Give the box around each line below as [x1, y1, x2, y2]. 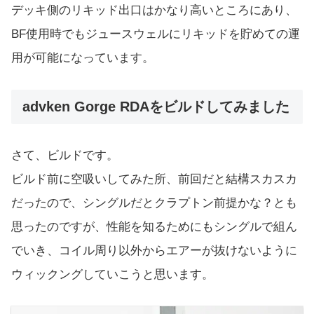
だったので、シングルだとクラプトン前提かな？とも [11, 196, 297, 210]
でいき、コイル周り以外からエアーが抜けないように [11, 244, 297, 258]
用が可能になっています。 [11, 51, 154, 65]
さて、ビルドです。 [11, 149, 118, 163]
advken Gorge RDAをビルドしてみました [22, 98, 289, 114]
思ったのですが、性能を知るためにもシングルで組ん [11, 220, 297, 234]
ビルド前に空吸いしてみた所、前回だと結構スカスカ [11, 172, 297, 186]
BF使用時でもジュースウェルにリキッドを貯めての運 [11, 27, 300, 41]
